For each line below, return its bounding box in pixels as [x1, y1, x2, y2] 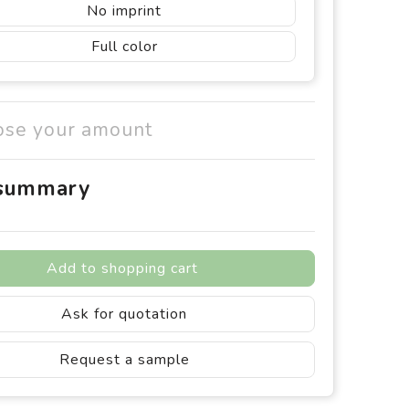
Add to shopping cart [46, 258, 198, 278]
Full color [90, 37, 158, 57]
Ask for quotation [61, 304, 187, 324]
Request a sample [58, 350, 190, 370]
